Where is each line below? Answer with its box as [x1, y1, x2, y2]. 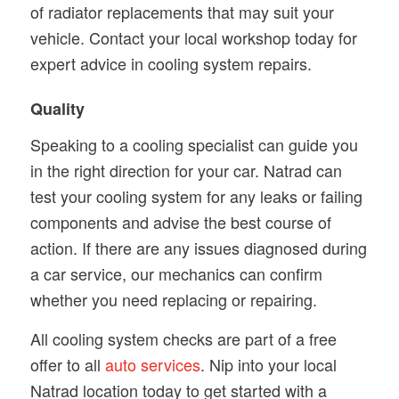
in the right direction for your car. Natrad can [29, 158, 342, 182]
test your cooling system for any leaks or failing [29, 183, 362, 208]
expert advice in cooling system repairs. [29, 52, 312, 76]
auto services [104, 353, 200, 376]
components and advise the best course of [29, 209, 331, 233]
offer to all [29, 353, 105, 376]
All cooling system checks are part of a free [29, 327, 337, 350]
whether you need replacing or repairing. [29, 287, 317, 311]
